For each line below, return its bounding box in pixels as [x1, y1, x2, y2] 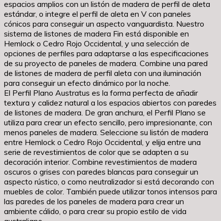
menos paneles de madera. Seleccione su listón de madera [4, 127, 208, 138]
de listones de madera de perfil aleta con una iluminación [4, 68, 201, 78]
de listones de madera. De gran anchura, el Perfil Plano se [4, 108, 206, 118]
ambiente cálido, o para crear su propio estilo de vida [4, 206, 186, 217]
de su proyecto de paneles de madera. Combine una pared [4, 58, 208, 69]
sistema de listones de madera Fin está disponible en [4, 29, 189, 39]
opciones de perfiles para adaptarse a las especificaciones [4, 48, 209, 59]
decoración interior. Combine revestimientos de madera [4, 157, 197, 167]
